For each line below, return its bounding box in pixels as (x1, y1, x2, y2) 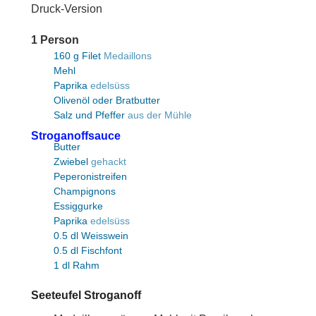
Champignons (53, 186, 116, 197)
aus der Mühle (127, 109, 192, 121)
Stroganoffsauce (30, 130, 121, 142)
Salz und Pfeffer (53, 109, 125, 121)
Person (39, 34, 79, 47)
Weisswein (80, 230, 128, 242)
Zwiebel (53, 156, 88, 168)
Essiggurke (53, 200, 103, 212)
